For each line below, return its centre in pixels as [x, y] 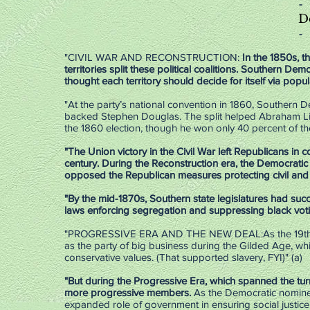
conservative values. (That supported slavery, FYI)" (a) [183, 257]
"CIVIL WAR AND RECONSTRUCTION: [153, 57]
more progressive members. [128, 292]
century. [82, 163]
